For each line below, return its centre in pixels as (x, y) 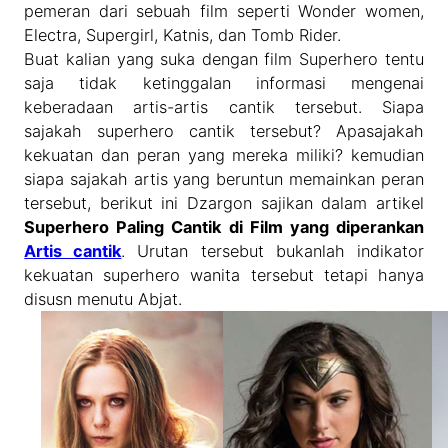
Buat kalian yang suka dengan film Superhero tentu (224, 59)
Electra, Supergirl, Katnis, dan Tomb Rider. (183, 35)
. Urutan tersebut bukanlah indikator (272, 251)
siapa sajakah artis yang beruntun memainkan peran (224, 179)
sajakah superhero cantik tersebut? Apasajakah (224, 131)
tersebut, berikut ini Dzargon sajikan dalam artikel (224, 203)
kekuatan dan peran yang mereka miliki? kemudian (224, 155)
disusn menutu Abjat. (103, 299)
